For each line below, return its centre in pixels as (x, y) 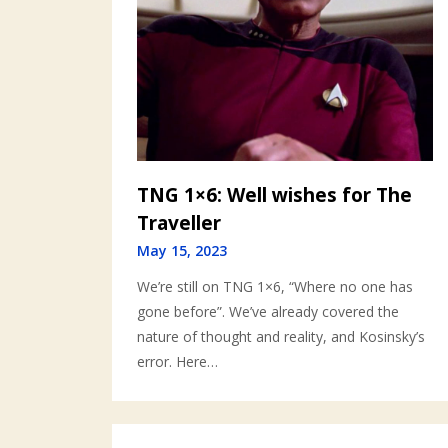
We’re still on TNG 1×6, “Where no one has (275, 287)
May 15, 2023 (182, 251)
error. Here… (177, 362)
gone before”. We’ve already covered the (268, 312)
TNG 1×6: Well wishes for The (274, 195)
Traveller (179, 223)
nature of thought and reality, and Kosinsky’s (281, 337)
